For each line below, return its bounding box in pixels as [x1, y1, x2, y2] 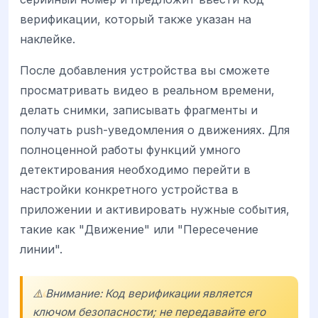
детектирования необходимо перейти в [20, 162, 251, 177]
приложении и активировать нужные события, [20, 202, 290, 216]
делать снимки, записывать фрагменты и [20, 102, 258, 117]
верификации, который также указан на [20, 11, 251, 26]
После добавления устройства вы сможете [20, 62, 270, 77]
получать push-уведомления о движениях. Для [20, 122, 290, 137]
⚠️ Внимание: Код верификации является [33, 286, 252, 300]
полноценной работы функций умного [20, 142, 241, 157]
